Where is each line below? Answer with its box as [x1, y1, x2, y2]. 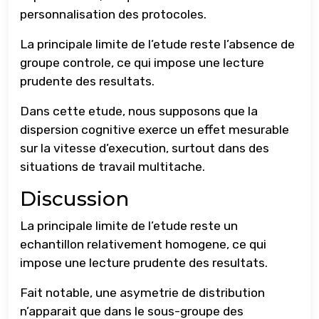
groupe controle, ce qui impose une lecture [20, 56, 264, 70]
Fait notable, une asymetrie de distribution [20, 286, 265, 300]
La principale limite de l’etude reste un [20, 219, 238, 234]
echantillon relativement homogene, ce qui [20, 237, 266, 252]
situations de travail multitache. [20, 159, 205, 174]
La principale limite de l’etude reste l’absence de [20, 37, 295, 52]
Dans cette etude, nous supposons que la [20, 104, 258, 119]
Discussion [20, 187, 129, 211]
